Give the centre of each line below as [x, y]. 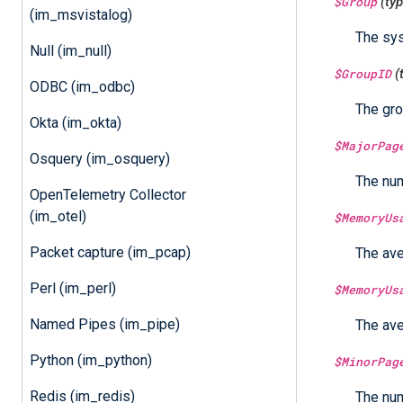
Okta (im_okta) [75, 122]
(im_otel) [58, 216]
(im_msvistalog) [81, 14]
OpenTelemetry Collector [107, 194]
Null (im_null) [70, 50]
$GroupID [363, 73]
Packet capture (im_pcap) [110, 252]
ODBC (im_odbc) [82, 86]
